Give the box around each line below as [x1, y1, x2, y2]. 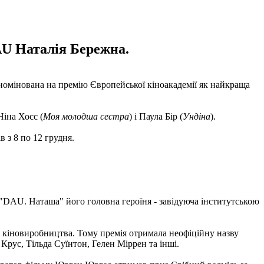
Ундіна [183, 111, 210, 121]
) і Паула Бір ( [129, 111, 183, 121]
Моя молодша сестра [43, 111, 129, 121]
